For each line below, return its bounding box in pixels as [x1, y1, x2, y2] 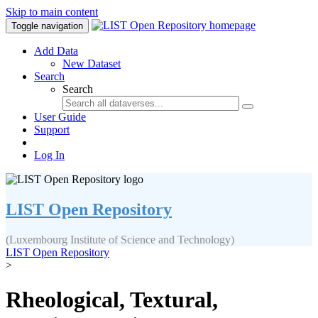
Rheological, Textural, [6, 287, 218, 313]
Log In [34, 149, 65, 161]
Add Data [34, 45, 78, 57]
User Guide [34, 111, 86, 123]
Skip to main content [6, 6, 98, 18]
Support [34, 124, 70, 136]
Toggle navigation [11, 21, 83, 31]
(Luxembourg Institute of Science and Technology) [6, 233, 234, 246]
